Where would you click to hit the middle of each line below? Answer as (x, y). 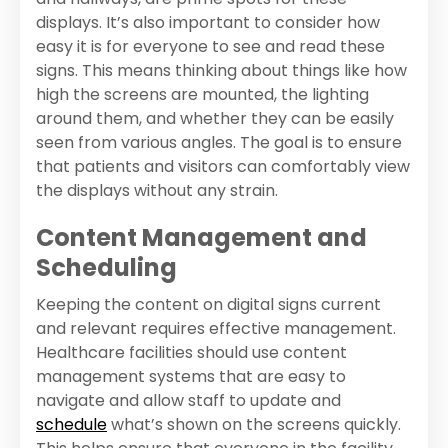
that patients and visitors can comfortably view (223, 167)
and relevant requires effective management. (216, 329)
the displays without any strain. (157, 191)
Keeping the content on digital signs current (208, 305)
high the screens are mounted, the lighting (202, 95)
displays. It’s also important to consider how (208, 23)
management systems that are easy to (191, 377)
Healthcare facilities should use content (191, 353)
